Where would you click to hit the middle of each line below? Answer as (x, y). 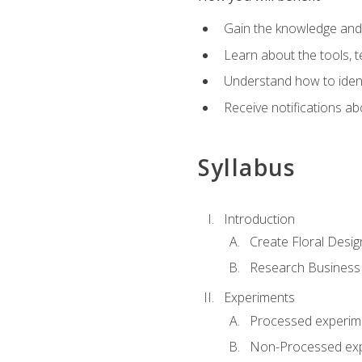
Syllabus (246, 168)
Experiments (259, 298)
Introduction (259, 219)
